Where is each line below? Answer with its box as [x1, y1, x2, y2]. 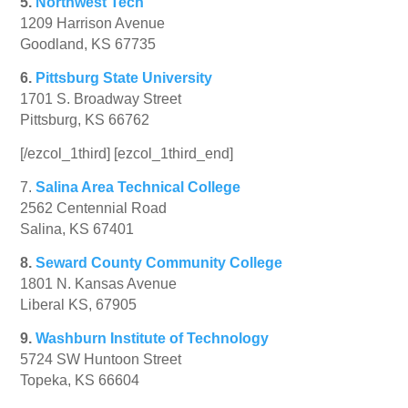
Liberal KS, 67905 [20, 297, 138, 313]
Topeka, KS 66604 [20, 372, 140, 389]
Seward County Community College [36, 255, 283, 271]
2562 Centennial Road [20, 200, 168, 217]
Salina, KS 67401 [20, 221, 135, 238]
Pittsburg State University [36, 70, 213, 87]
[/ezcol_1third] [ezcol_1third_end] [20, 146, 234, 162]
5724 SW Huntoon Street [20, 352, 182, 368]
